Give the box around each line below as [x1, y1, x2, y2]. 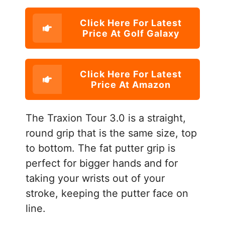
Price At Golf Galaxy [82, 28, 180, 39]
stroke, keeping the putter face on [26, 187, 188, 199]
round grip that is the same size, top [26, 127, 197, 139]
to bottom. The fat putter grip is [26, 142, 175, 154]
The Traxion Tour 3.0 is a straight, [26, 111, 186, 124]
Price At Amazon [91, 79, 171, 90]
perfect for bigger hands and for [26, 157, 178, 169]
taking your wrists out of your [26, 172, 165, 184]
